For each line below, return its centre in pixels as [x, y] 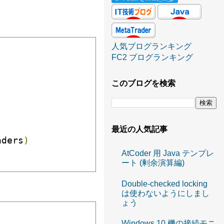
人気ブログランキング [151, 46]
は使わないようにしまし [165, 193]
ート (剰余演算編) [153, 163]
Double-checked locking [164, 183]
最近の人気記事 [139, 129]
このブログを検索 [143, 83]
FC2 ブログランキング [152, 57]
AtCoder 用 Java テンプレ [168, 153]
